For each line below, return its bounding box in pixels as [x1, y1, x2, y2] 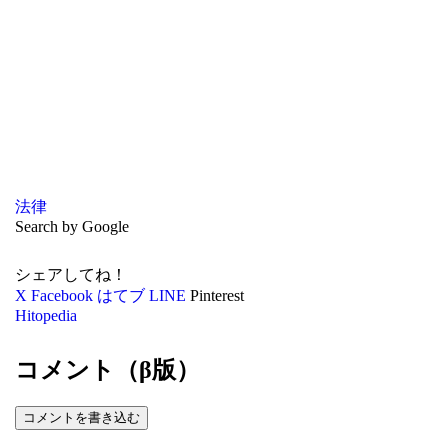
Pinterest [189, 287, 244, 305]
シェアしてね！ [14, 266, 127, 284]
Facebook [30, 287, 93, 305]
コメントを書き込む [22, 409, 140, 425]
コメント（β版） [14, 356, 200, 383]
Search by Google [14, 218, 129, 236]
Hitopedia [14, 307, 77, 325]
